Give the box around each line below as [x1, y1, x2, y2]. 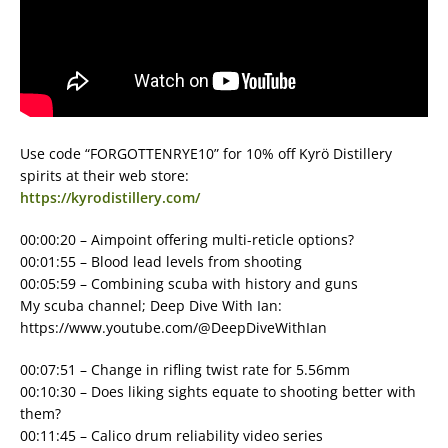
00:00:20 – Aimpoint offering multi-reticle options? [20, 230, 354, 249]
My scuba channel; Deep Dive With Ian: [20, 296, 282, 315]
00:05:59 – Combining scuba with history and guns [20, 274, 358, 293]
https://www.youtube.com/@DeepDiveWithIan [20, 318, 327, 337]
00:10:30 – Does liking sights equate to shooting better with [20, 382, 416, 401]
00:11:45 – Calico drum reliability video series [20, 426, 323, 445]
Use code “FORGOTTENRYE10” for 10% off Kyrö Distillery [20, 144, 392, 163]
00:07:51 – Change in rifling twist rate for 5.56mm [20, 360, 350, 379]
